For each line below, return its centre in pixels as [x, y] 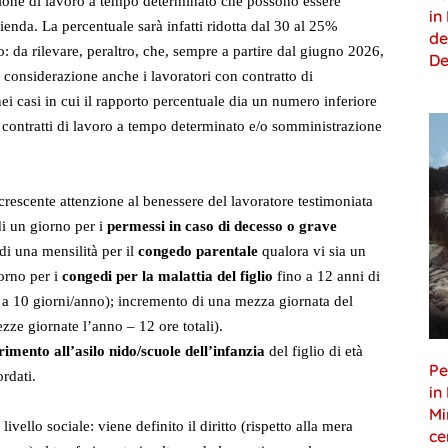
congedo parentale [198, 251]
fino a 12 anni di [326, 276]
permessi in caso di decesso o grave [222, 226]
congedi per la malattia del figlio [167, 276]
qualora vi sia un [312, 251]
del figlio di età [314, 351]
